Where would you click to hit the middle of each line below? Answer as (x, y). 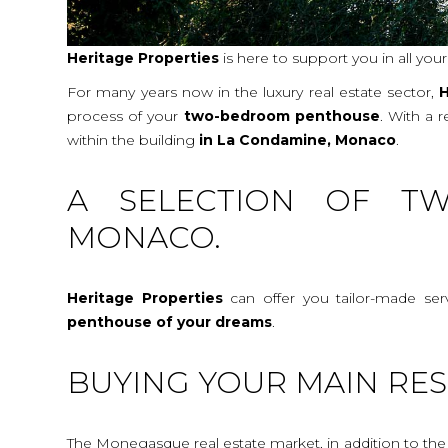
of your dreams (214, 321)
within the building (133, 139)
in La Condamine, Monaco (298, 139)
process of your (125, 115)
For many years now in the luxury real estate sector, (253, 91)
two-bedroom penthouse (281, 115)
